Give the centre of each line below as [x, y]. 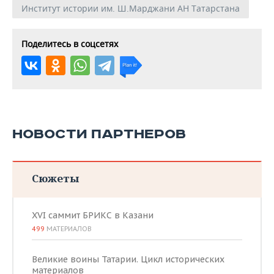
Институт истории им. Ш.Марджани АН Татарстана [131, 9]
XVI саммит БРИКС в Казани [93, 216]
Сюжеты [55, 179]
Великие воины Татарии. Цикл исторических [128, 260]
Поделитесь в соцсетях [70, 44]
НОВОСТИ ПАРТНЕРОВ [99, 135]
